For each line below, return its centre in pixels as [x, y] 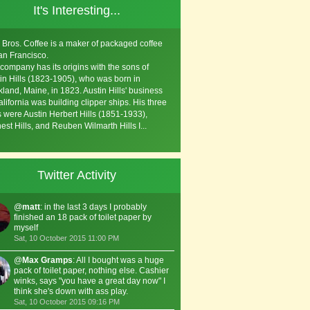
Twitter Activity [77, 175]
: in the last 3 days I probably [93, 207]
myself [26, 228]
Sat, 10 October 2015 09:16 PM [67, 302]
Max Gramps [47, 260]
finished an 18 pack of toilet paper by [83, 217]
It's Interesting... [77, 10]
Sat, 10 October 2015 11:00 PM [66, 238]
